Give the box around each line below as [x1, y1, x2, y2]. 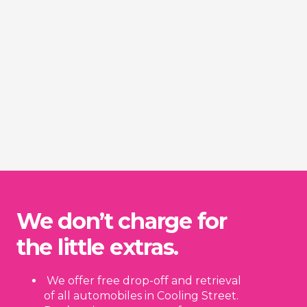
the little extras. [16, 233, 178, 260]
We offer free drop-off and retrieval [44, 273, 241, 287]
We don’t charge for [16, 207, 227, 234]
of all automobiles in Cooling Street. [44, 288, 238, 302]
